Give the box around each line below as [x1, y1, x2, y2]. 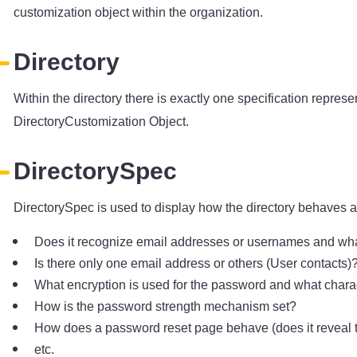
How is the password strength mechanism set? [33, 296, 296, 316]
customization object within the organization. [14, 2, 263, 22]
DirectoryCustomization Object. [14, 112, 189, 131]
